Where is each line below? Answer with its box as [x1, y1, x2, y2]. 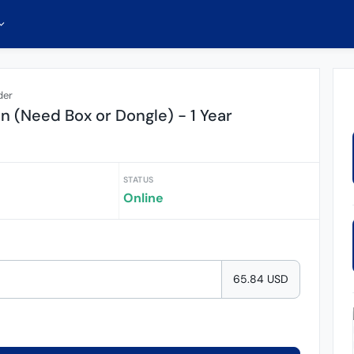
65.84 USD [232, 271, 288, 286]
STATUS [122, 175, 154, 185]
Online [122, 190, 164, 206]
